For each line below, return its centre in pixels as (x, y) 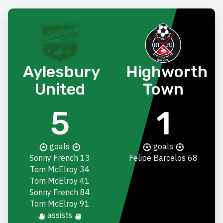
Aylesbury (61, 72)
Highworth (167, 72)
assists (60, 215)
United (60, 89)
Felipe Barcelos (157, 158)
